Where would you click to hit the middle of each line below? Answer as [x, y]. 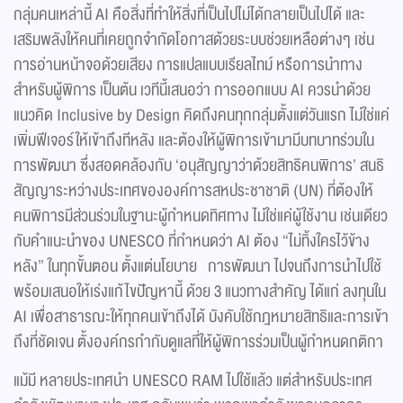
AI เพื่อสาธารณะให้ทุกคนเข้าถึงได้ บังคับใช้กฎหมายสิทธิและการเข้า [201, 317]
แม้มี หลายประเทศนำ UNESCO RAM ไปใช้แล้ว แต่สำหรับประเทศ [193, 381]
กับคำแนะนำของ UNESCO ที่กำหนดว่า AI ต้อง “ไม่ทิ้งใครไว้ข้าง [192, 242]
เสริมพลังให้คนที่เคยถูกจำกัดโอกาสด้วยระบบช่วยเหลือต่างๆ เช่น [194, 40]
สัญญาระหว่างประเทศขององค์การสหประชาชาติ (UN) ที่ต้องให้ [193, 191]
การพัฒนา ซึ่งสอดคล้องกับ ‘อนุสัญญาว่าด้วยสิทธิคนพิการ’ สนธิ [199, 166]
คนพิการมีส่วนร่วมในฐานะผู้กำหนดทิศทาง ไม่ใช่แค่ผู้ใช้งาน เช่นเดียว [201, 216]
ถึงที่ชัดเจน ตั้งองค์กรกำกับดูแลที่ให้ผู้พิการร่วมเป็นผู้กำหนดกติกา [198, 342]
